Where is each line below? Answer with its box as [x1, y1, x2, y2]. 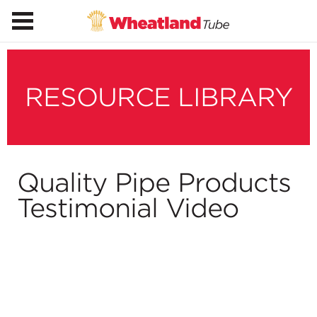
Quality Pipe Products [17, 167, 291, 198]
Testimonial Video [17, 192, 238, 224]
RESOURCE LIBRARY [25, 82, 292, 112]
